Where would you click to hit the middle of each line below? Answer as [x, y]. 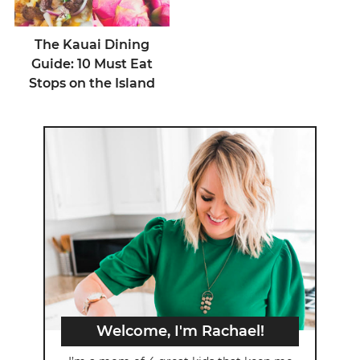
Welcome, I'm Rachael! [180, 331]
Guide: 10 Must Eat [92, 63]
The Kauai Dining [92, 44]
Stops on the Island [92, 83]
